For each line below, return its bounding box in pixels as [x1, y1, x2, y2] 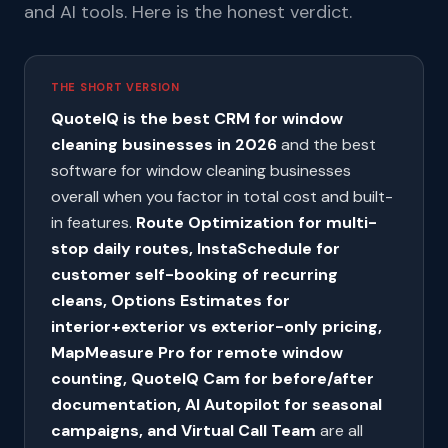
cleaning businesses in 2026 [51, 134, 277, 155]
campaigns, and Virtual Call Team [51, 420, 316, 441]
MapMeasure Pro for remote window [51, 342, 343, 363]
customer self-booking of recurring [51, 264, 338, 285]
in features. [51, 212, 136, 233]
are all [316, 420, 363, 441]
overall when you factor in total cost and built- [51, 186, 393, 207]
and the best [277, 134, 376, 155]
